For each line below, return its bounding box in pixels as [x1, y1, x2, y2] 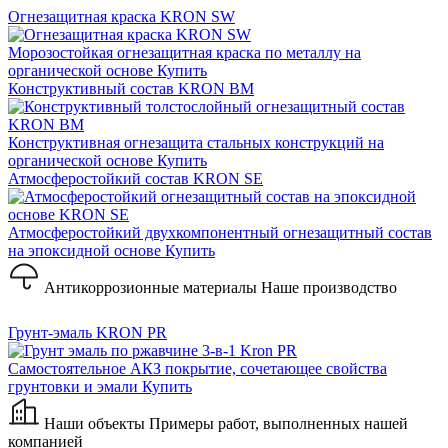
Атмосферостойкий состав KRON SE [8, 170, 263, 187]
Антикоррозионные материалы [40, 279, 261, 296]
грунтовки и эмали [8, 378, 138, 395]
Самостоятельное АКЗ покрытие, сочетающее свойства [8, 360, 387, 377]
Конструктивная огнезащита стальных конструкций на [8, 134, 384, 151]
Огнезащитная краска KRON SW [8, 8, 235, 25]
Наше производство [261, 279, 397, 296]
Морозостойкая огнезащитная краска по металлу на [8, 44, 361, 61]
